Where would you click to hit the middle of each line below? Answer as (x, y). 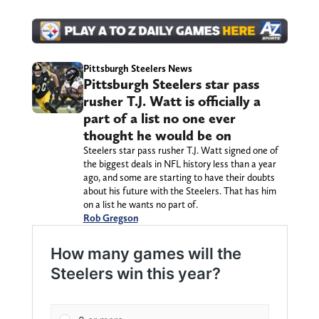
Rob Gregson (110, 218)
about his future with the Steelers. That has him (179, 191)
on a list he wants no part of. (140, 205)
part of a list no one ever (159, 119)
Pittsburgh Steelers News (137, 69)
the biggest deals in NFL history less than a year (179, 164)
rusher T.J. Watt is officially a (172, 101)
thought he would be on (157, 136)
